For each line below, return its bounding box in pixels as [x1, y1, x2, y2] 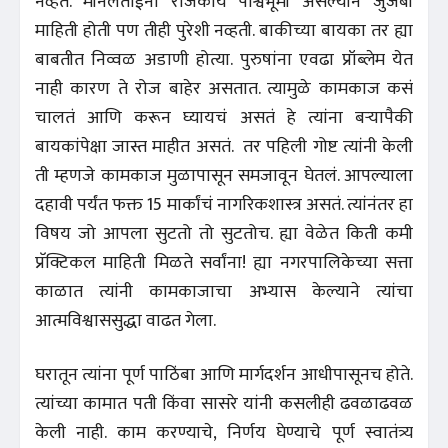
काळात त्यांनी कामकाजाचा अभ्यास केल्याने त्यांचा [35, 276, 413, 307]
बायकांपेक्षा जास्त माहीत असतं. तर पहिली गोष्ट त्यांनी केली [35, 131, 413, 162]
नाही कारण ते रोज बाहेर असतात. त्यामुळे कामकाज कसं [35, 73, 413, 104]
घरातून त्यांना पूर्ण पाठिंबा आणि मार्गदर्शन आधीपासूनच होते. [35, 359, 413, 390]
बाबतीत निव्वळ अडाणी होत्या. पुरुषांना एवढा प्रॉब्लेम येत [35, 44, 413, 75]
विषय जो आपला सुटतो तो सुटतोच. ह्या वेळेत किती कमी [35, 218, 413, 249]
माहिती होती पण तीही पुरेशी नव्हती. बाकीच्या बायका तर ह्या [35, 15, 413, 46]
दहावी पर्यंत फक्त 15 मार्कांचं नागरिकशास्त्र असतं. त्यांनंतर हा [35, 189, 413, 220]
